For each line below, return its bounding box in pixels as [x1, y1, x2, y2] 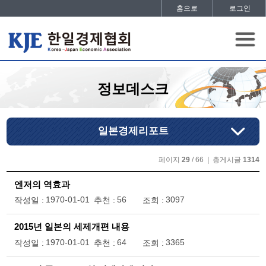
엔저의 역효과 [14, 180, 70, 190]
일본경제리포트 [97, 125, 169, 137]
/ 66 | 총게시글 [189, 155, 243, 164]
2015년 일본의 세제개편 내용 [14, 222, 129, 232]
